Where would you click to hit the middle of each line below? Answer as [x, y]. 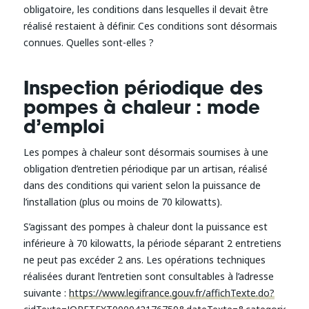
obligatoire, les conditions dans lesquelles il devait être [146, 9]
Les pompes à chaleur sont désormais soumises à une [146, 152]
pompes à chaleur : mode [141, 107]
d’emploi [63, 127]
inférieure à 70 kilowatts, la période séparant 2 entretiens [152, 243]
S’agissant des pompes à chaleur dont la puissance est [145, 227]
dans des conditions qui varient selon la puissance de [142, 186]
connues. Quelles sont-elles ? [88, 42]
